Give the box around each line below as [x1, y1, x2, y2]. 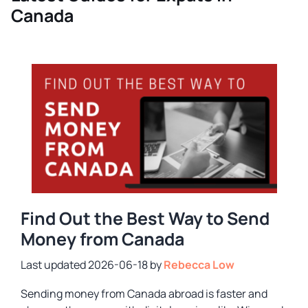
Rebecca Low [164, 256, 234, 272]
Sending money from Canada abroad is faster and [21, 285, 267, 301]
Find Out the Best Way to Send [21, 206, 269, 230]
